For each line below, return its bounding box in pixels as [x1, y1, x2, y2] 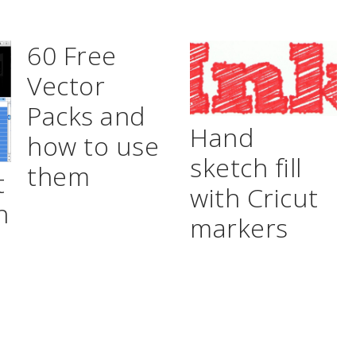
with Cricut [190, 180, 319, 215]
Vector [27, 68, 106, 103]
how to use [27, 129, 160, 164]
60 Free [27, 38, 117, 73]
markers [190, 210, 288, 245]
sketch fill [190, 149, 302, 184]
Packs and [27, 99, 145, 133]
